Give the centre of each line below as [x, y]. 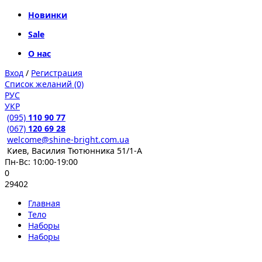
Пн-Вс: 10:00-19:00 [41, 162]
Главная [44, 203]
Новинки [48, 15]
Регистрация [57, 73]
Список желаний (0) [44, 84]
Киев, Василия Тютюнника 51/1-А [75, 151]
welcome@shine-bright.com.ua [68, 139]
